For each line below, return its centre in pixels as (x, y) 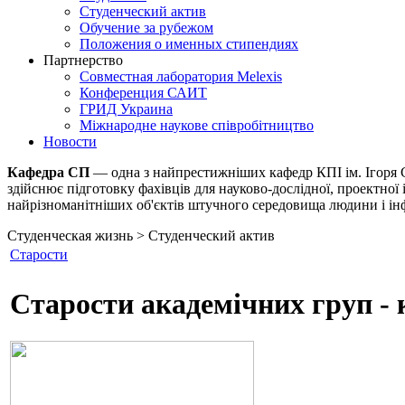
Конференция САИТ (143, 93)
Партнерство (83, 60)
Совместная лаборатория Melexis (181, 76)
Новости (70, 141)
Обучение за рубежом (146, 28)
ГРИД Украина (126, 109)
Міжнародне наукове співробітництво (197, 125)
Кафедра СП (48, 172)
